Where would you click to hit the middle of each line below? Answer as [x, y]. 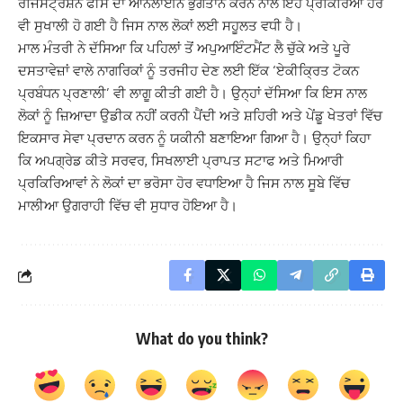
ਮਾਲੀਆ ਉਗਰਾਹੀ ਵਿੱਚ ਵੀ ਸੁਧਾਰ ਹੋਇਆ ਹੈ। [128, 206]
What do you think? [201, 339]
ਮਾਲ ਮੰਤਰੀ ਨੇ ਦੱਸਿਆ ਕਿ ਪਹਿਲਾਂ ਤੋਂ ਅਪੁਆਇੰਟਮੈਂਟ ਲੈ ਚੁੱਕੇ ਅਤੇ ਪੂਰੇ [184, 49]
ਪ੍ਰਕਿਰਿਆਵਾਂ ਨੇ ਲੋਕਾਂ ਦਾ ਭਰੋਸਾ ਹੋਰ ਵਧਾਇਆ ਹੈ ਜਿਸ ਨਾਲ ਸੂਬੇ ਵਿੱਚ [184, 184]
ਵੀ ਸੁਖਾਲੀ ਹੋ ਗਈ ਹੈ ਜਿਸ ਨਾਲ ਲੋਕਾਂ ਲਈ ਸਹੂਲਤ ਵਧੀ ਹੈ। [160, 26]
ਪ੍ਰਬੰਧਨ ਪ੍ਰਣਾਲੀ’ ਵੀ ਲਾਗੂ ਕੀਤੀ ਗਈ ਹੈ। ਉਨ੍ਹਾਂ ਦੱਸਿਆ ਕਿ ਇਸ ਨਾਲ [193, 94]
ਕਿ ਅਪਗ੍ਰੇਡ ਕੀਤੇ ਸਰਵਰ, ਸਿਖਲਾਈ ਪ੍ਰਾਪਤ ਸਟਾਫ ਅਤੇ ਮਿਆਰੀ [181, 161]
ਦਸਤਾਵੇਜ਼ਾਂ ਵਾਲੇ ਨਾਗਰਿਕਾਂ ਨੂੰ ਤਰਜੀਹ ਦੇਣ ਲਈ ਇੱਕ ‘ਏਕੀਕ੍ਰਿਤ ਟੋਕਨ [188, 71]
